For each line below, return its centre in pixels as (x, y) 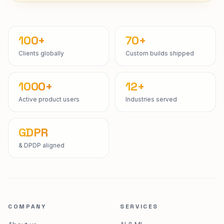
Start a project (54, 5)
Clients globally (41, 80)
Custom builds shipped (160, 80)
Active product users (49, 126)
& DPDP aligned (41, 172)
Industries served (151, 126)
